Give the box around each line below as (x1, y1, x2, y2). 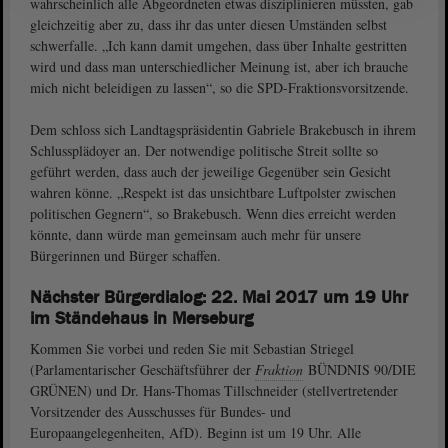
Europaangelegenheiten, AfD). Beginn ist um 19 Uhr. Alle (30, 423, 361, 442)
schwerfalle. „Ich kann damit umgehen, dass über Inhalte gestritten (30, 36, 407, 55)
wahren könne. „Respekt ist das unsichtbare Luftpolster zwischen (30, 183, 396, 202)
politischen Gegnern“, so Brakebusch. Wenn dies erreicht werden (30, 204, 396, 223)
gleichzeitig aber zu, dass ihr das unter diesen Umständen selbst (30, 15, 387, 34)
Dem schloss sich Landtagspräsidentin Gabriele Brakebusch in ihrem (30, 120, 416, 139)
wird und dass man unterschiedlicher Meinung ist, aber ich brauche (30, 57, 408, 76)
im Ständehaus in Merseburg (30, 307, 253, 330)
